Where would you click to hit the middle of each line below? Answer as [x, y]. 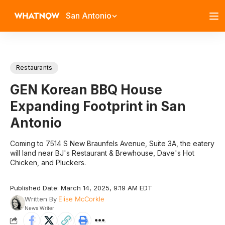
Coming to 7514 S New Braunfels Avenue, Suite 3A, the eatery [112, 143]
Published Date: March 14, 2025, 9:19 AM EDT [81, 188]
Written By [40, 199]
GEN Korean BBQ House [86, 90]
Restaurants [34, 68]
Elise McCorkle [81, 199]
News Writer [39, 208]
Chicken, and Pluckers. [48, 162]
